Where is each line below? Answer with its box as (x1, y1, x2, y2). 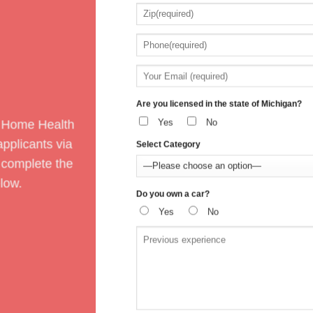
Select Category (136, 139, 201, 150)
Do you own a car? (136, 189, 210, 199)
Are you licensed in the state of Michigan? (136, 99, 302, 109)
